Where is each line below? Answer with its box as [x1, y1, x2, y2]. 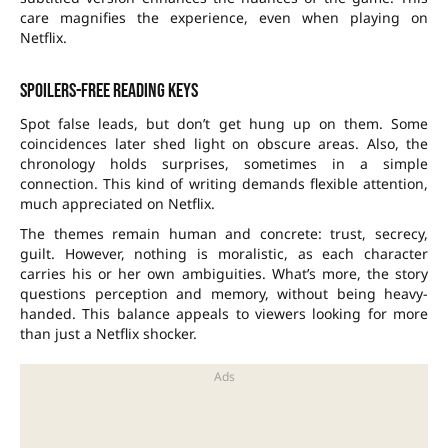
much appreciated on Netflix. [20, 194, 215, 214]
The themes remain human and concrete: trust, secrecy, [20, 224, 428, 244]
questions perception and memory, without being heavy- [20, 284, 428, 304]
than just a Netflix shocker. [20, 324, 197, 344]
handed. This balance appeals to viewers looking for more [20, 304, 428, 324]
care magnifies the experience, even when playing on [20, 8, 428, 28]
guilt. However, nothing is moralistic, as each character [20, 244, 428, 264]
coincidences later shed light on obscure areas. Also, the [20, 134, 428, 154]
